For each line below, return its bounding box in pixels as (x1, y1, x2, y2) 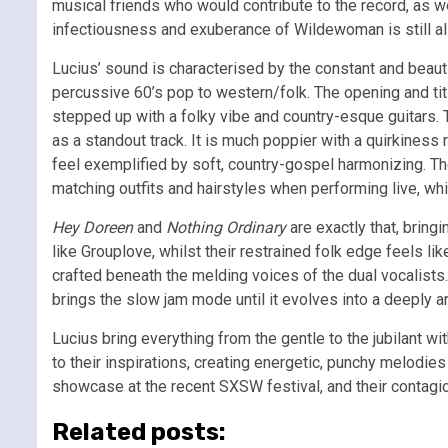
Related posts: (52, 417, 226, 446)
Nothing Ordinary (166, 217, 286, 237)
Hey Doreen (52, 217, 133, 237)
